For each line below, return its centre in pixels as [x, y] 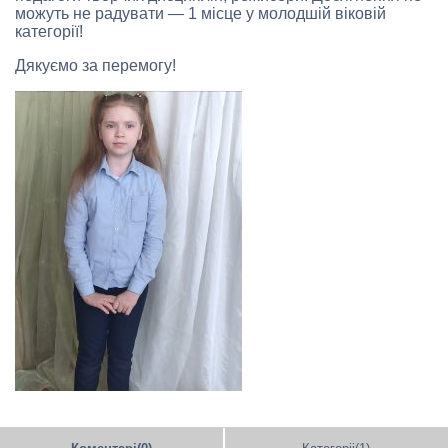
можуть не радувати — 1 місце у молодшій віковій [200, 14]
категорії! [49, 32]
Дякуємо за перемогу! [95, 66]
